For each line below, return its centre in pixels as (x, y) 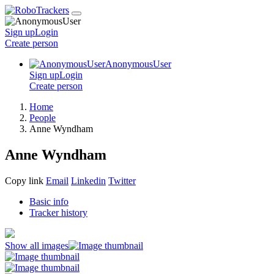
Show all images (37, 245)
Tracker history (58, 212)
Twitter (122, 180)
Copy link (24, 180)
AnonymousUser (138, 64)
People (43, 118)
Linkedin (88, 180)
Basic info (49, 201)
